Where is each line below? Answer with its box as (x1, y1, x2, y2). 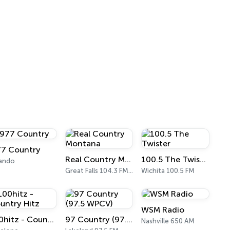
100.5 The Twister (200, 155, 206, 164)
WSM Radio (141, 205, 185, 215)
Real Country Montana (124, 155, 131, 164)
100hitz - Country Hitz (48, 215, 54, 224)
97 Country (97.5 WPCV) (126, 215, 132, 224)
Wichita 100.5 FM (141, 167, 195, 175)
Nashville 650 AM (141, 217, 195, 225)
